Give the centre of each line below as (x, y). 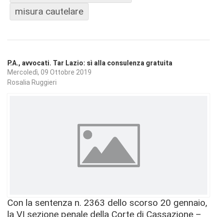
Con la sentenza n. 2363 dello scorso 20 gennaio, (107, 203)
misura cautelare (49, 12)
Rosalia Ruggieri (32, 83)
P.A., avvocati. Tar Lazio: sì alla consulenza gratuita (90, 63)
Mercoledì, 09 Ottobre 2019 (49, 72)
